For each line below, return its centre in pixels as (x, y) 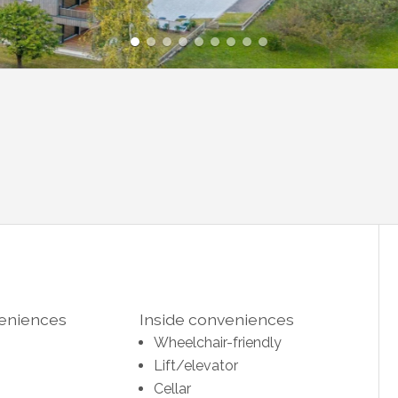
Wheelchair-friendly (217, 342)
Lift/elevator (195, 365)
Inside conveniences (216, 319)
